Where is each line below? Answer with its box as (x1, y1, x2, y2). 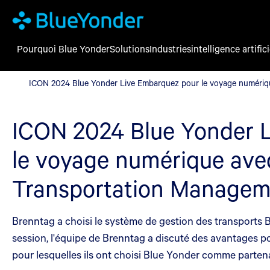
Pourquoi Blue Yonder (17, 42, 110, 55)
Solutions (110, 42, 149, 55)
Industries (149, 42, 191, 55)
